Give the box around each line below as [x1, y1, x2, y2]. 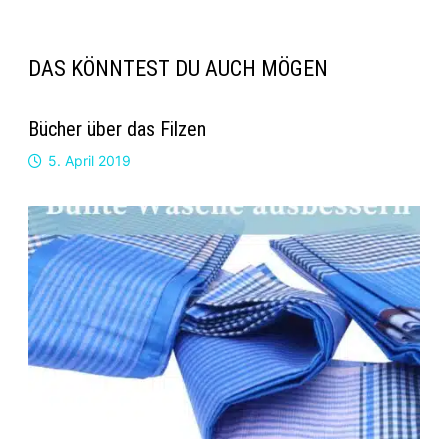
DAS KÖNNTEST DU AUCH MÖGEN [27, 55, 328, 81]
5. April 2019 [47, 151, 131, 169]
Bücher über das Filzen [27, 116, 206, 141]
